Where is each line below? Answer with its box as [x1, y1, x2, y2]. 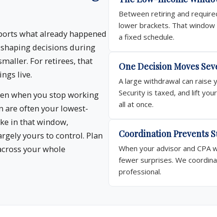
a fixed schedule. [119, 32, 174, 42]
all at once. [119, 99, 154, 109]
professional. [119, 167, 161, 177]
